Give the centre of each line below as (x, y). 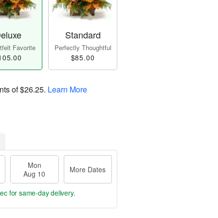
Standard (83, 35)
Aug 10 (35, 174)
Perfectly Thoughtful (83, 48)
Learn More (67, 90)
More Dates (88, 170)
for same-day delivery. (45, 193)
